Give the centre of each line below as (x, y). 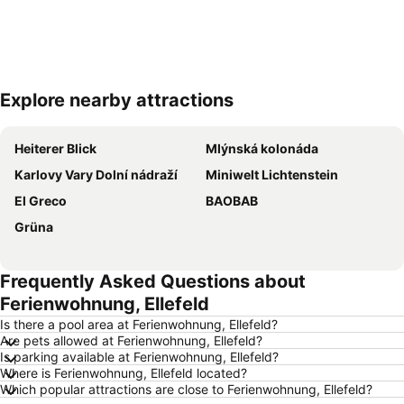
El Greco (41, 201)
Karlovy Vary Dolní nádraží (96, 174)
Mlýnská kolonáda (262, 148)
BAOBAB (232, 201)
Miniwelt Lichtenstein (272, 174)
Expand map (66, 113)
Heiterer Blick (55, 148)
